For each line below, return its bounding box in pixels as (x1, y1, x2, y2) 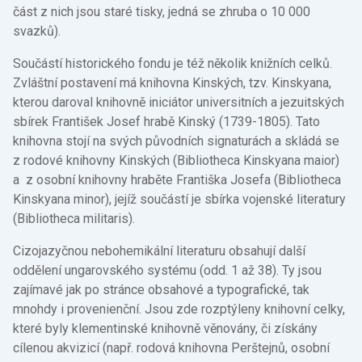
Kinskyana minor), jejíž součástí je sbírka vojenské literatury (13, 191, 346, 207)
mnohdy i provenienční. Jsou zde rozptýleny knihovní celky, (13, 301, 345, 317)
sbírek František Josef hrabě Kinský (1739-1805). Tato (13, 113, 320, 129)
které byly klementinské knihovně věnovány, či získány (13, 320, 318, 336)
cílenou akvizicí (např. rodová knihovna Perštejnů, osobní (13, 339, 330, 356)
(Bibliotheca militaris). (13, 210, 135, 226)
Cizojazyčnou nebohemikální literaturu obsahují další (13, 242, 305, 259)
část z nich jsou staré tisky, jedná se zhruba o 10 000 (13, 3, 310, 19)
